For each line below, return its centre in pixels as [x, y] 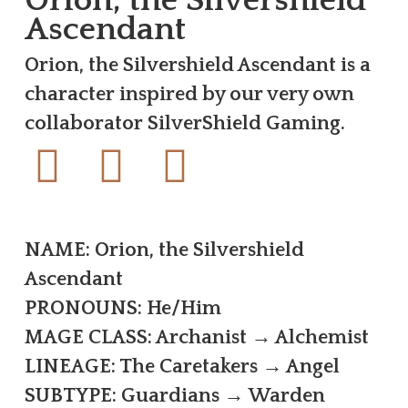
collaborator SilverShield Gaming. [184, 123]
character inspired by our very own [189, 94]
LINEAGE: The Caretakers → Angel [182, 366]
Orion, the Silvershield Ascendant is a [197, 65]
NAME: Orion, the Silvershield [164, 250]
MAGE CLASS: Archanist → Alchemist [196, 337]
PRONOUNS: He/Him [122, 308]
